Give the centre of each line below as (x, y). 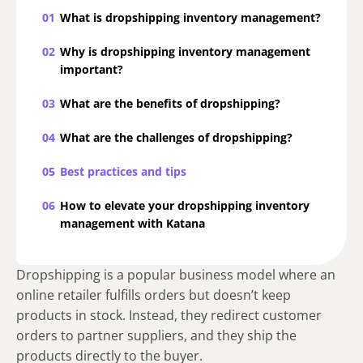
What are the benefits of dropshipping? (170, 104)
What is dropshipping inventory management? (190, 18)
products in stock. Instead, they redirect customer (169, 316)
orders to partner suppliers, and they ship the (156, 336)
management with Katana (132, 224)
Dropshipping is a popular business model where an (176, 275)
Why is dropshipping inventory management (185, 52)
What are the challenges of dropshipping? (176, 138)
